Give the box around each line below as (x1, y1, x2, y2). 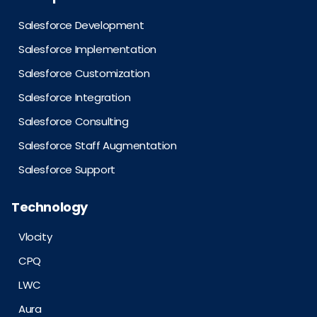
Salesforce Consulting (18, 114, 129, 129)
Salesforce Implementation (18, 42, 156, 57)
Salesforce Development (18, 18, 144, 33)
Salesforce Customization (18, 66, 150, 81)
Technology (11, 198, 88, 217)
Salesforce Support (18, 162, 115, 178)
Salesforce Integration (18, 90, 131, 105)
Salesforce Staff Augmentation (18, 138, 177, 154)
